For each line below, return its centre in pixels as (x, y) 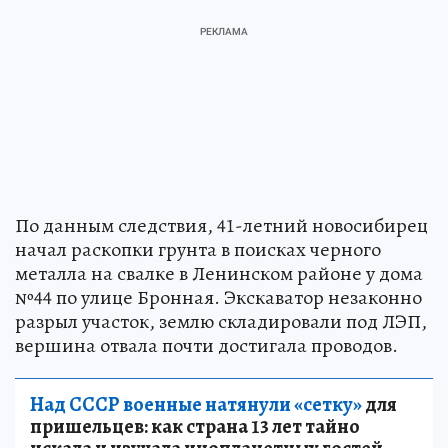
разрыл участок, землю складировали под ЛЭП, (221, 322)
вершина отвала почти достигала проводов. (206, 346)
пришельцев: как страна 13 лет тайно (195, 427)
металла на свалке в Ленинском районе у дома (219, 274)
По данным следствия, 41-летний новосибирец (221, 226)
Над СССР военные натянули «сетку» (196, 405)
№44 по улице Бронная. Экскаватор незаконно (218, 298)
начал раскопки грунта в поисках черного (198, 250)
